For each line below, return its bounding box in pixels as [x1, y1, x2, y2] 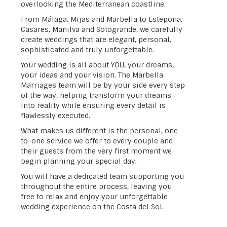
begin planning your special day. [20, 157, 137, 166]
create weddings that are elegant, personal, [20, 35, 171, 44]
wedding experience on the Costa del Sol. [20, 202, 164, 211]
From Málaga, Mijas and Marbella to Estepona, [20, 15, 182, 24]
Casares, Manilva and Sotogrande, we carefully [20, 25, 182, 34]
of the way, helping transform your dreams [20, 91, 171, 100]
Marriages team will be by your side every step [20, 81, 185, 90]
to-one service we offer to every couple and [20, 136, 173, 145]
